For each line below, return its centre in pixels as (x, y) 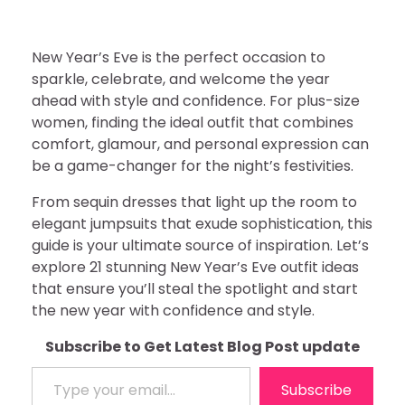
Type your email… (54, 366)
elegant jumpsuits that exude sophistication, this (202, 224)
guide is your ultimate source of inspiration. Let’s (200, 245)
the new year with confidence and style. (173, 311)
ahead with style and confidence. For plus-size (196, 101)
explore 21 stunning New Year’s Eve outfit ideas (195, 267)
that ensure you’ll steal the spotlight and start (195, 289)
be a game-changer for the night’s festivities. (193, 166)
